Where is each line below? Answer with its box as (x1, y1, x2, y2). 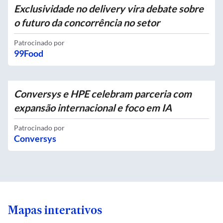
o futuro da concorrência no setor (14, 16, 160, 28)
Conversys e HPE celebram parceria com (14, 88, 192, 100)
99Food (14, 48, 43, 59)
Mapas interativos (8, 202, 102, 218)
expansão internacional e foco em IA (14, 102, 172, 113)
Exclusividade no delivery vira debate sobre (14, 2, 204, 14)
